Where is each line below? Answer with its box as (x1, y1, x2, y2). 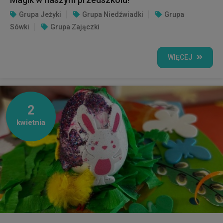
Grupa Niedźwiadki (82, 10, 143, 19)
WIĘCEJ (168, 53, 193, 62)
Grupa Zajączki (50, 23, 100, 31)
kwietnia (16, 118, 45, 127)
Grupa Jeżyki (19, 10, 61, 19)
